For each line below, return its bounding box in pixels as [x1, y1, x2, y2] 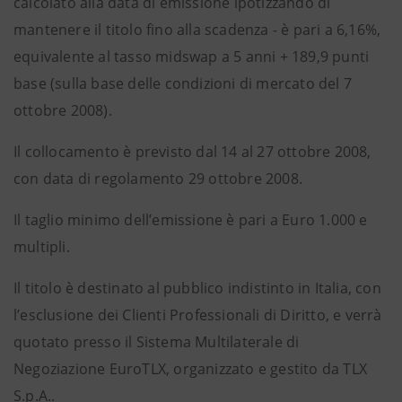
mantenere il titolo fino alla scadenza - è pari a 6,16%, [13, 20, 381, 39]
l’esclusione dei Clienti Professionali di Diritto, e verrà [13, 305, 382, 325]
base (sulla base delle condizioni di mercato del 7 [13, 74, 353, 93]
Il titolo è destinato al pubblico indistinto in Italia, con [13, 278, 381, 298]
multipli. [13, 237, 70, 257]
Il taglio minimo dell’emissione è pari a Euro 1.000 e [13, 210, 368, 230]
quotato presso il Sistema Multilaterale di [13, 332, 300, 352]
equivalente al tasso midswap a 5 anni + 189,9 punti [13, 47, 370, 66]
